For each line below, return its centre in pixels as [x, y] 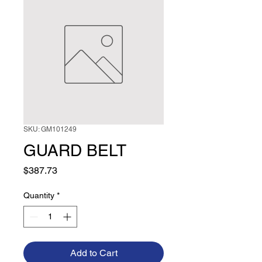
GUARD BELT [75, 150]
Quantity [39, 195]
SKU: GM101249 [50, 129]
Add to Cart [94, 253]
